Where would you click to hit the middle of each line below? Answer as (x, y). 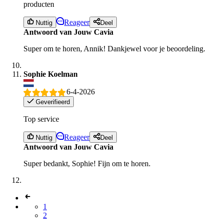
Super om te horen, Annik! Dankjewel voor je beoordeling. (114, 48)
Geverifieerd (52, 102)
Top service (41, 119)
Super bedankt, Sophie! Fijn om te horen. (87, 163)
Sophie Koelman (51, 74)
